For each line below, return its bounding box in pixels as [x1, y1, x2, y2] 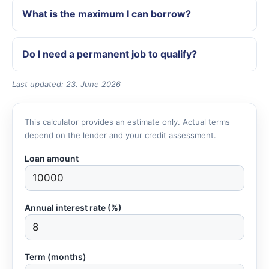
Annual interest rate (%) [25, 202, 122, 213]
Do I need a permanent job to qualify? [22, 47, 197, 60]
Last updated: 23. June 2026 [12, 79, 121, 89]
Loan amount [25, 153, 79, 163]
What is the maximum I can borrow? [22, 7, 191, 20]
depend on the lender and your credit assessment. [25, 130, 216, 140]
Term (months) [25, 251, 86, 262]
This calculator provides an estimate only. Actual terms [25, 116, 230, 127]
